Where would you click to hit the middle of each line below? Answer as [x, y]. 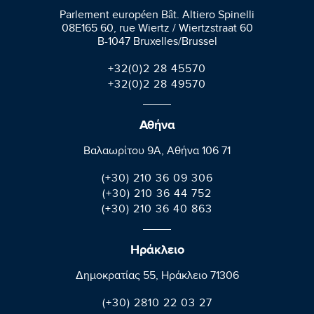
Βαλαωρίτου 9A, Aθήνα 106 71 [157, 153]
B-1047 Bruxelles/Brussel [157, 43]
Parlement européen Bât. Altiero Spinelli [157, 17]
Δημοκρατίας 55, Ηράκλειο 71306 [157, 278]
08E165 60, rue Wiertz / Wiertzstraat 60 [157, 30]
